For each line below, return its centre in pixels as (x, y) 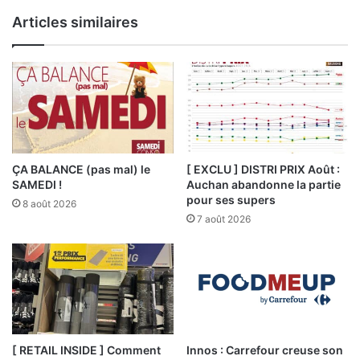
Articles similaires (75, 22)
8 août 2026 (49, 203)
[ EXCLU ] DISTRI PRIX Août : (263, 169)
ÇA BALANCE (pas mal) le (81, 169)
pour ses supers (231, 199)
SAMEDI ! (37, 184)
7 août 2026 (224, 219)
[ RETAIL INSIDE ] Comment (86, 350)
